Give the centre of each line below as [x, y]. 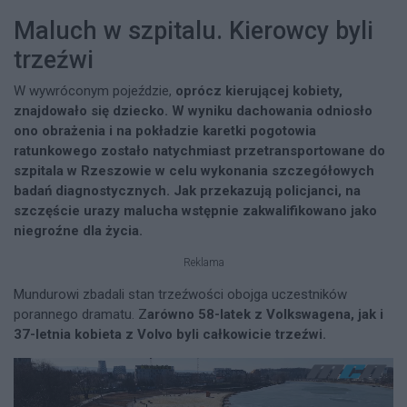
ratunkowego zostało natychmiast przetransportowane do [199, 151]
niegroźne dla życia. [78, 231]
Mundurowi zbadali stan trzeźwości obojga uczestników [180, 295]
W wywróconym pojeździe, [94, 91]
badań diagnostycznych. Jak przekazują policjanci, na [187, 191]
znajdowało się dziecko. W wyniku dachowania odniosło [193, 111]
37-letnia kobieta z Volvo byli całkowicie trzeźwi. [170, 335]
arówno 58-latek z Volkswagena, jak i [265, 315]
